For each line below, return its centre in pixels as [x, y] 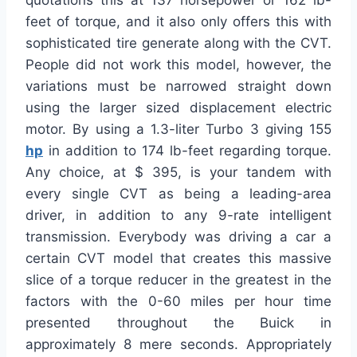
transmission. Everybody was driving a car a [178, 237]
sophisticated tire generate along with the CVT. [178, 43]
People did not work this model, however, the [178, 65]
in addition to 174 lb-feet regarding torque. [187, 151]
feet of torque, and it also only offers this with [178, 22]
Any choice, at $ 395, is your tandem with [178, 173]
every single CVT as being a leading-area [178, 194]
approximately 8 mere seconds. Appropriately [178, 345]
